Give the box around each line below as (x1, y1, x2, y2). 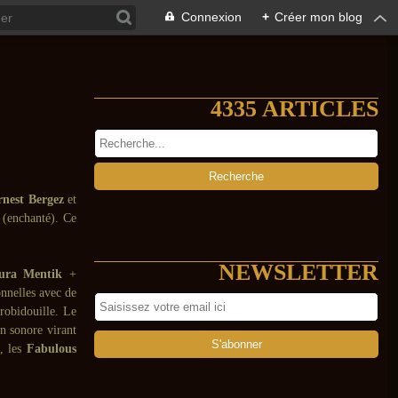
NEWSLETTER (219, 259, 378, 285)
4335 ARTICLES (211, 96, 378, 122)
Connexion (181, 10, 242, 24)
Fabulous (27, 342, 77, 355)
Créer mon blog (275, 10, 362, 24)
